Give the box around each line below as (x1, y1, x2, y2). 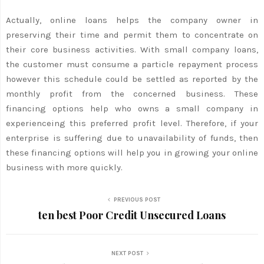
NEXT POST (111, 249, 143, 257)
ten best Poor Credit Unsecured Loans (38, 207, 226, 222)
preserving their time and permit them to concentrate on (6, 29, 258, 40)
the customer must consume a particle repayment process (6, 58, 258, 70)
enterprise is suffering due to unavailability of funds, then (6, 132, 258, 143)
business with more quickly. (6, 161, 123, 173)
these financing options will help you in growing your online (6, 147, 258, 158)
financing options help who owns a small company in (6, 103, 258, 114)
